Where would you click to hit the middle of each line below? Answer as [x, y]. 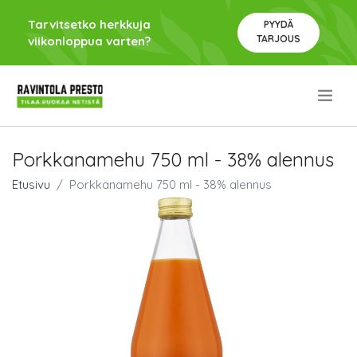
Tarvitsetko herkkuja [89, 24]
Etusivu [31, 184]
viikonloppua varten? [89, 41]
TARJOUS [278, 39]
